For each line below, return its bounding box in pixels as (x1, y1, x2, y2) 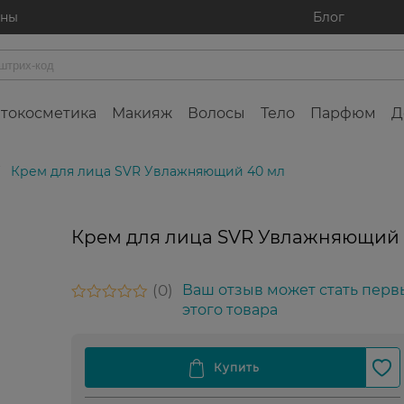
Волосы (188, 105, 245, 123)
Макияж (112, 105, 172, 123)
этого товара (181, 301, 278, 319)
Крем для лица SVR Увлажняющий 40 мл (11, 163, 285, 180)
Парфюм (310, 105, 376, 123)
